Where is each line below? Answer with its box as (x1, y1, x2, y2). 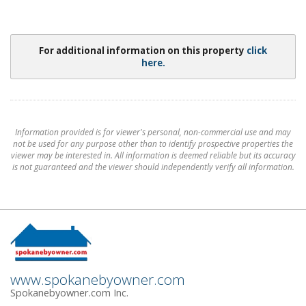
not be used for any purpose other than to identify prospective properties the (13, 138, 293, 150)
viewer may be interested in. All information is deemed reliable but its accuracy (10, 150, 296, 161)
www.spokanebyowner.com (10, 269, 185, 289)
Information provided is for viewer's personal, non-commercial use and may (15, 126, 291, 138)
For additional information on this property (39, 44, 247, 57)
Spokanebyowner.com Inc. (10, 285, 128, 299)
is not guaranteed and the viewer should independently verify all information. (12, 161, 294, 173)
